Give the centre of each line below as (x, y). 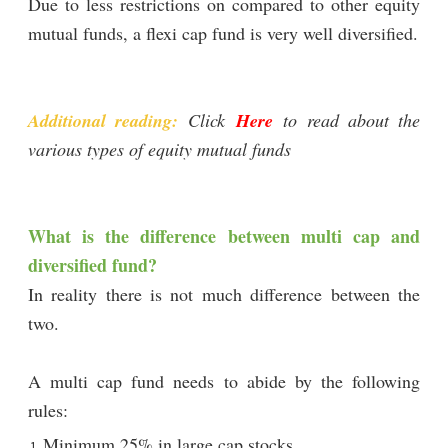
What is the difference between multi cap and (224, 235)
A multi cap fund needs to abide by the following (224, 380)
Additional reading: (102, 120)
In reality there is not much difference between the (224, 293)
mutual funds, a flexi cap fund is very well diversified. (222, 32)
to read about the (346, 119)
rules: (47, 409)
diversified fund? (92, 264)
